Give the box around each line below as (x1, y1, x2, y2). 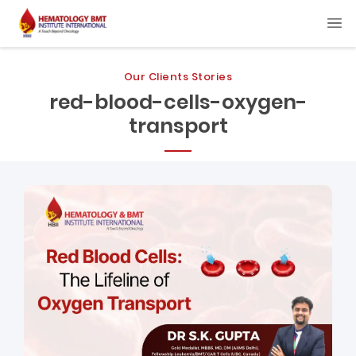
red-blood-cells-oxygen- (48, 87, 308, 116)
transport (128, 111, 228, 140)
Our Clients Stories (123, 68, 233, 84)
